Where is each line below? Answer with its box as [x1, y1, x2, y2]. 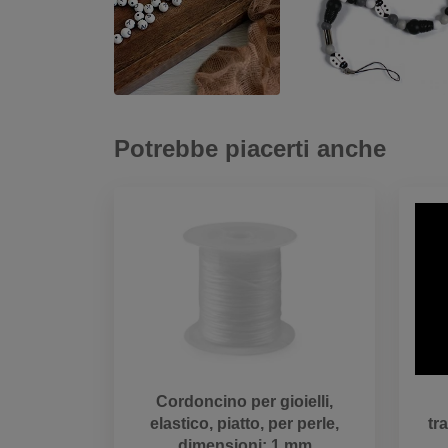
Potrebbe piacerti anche [114, 134, 386, 162]
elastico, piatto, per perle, [150, 414, 339, 432]
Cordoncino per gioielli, [156, 392, 333, 410]
